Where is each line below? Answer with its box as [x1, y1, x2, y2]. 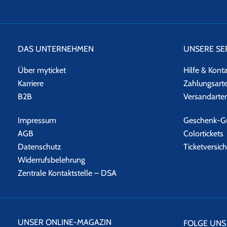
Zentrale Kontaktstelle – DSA [18, 168, 117, 178]
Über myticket [18, 65, 66, 75]
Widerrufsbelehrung [18, 155, 85, 165]
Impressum [18, 115, 56, 125]
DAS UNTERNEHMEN [18, 44, 94, 54]
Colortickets [183, 128, 224, 138]
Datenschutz [18, 141, 61, 152]
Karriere [18, 78, 44, 88]
